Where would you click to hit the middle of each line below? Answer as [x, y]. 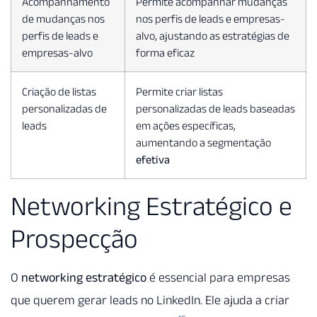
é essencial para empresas [218, 278]
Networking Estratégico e [151, 206]
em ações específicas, [186, 126]
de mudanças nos [63, 19]
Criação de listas [59, 92]
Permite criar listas [179, 92]
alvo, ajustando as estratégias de [213, 36]
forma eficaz [165, 53]
